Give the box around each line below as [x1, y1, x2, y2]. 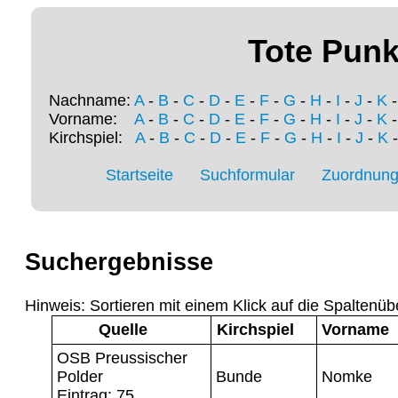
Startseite [106, 166, 173, 185]
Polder [57, 367, 103, 386]
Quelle [98, 320, 147, 338]
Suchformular [200, 166, 295, 185]
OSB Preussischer [57, 348, 187, 367]
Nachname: [49, 92, 134, 110]
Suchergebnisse [25, 249, 213, 276]
